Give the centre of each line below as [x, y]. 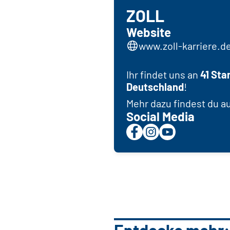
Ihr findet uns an [163, 75]
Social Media [160, 117]
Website [149, 32]
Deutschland [155, 87]
